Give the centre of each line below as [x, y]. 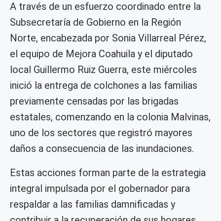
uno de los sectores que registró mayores [101, 133]
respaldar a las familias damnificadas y [92, 204]
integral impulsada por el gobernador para [100, 189]
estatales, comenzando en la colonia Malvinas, [110, 117]
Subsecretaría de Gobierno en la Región [95, 22]
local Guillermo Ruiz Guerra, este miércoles [103, 70]
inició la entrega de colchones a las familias [104, 86]
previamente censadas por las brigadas [94, 101]
